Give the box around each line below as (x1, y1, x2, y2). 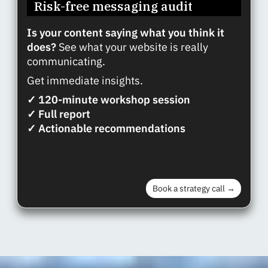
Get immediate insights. (27, 73, 143, 87)
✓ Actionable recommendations (27, 121, 185, 135)
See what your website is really (59, 39, 208, 54)
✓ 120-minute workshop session (27, 92, 193, 106)
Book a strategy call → (152, 182, 235, 194)
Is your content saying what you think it (27, 25, 224, 39)
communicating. (27, 54, 105, 68)
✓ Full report (27, 106, 93, 121)
